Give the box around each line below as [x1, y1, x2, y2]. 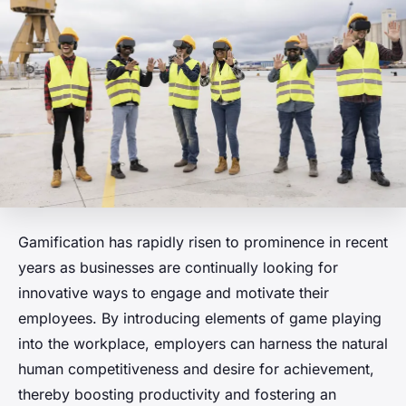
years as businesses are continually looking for [18, 257, 338, 276]
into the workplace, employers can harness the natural [18, 333, 388, 353]
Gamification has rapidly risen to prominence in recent [18, 232, 388, 251]
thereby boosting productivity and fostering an [18, 384, 336, 403]
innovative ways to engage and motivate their [18, 283, 329, 302]
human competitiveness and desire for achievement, [18, 359, 374, 378]
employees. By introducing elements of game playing [18, 308, 382, 327]
